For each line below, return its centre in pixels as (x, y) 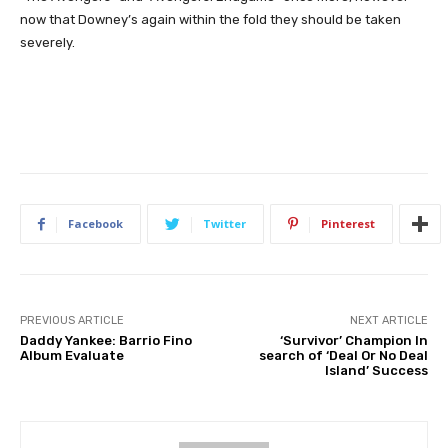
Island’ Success (376, 370)
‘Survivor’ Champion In (353, 340)
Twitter (224, 223)
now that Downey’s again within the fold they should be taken (210, 19)
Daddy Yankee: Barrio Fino (106, 340)
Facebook (95, 223)
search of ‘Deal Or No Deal (343, 355)
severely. (47, 42)
